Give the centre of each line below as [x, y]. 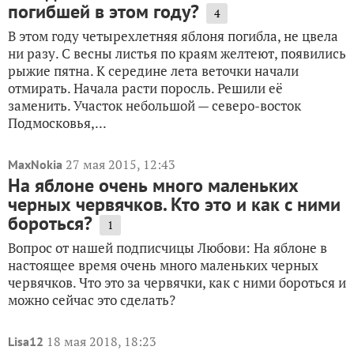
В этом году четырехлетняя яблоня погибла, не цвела [173, 36]
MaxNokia [35, 164]
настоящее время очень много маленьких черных [163, 265]
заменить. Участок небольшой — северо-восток [154, 105]
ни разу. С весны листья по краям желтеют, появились [177, 53]
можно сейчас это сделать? [92, 300]
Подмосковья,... [57, 123]
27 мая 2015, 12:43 [121, 164]
